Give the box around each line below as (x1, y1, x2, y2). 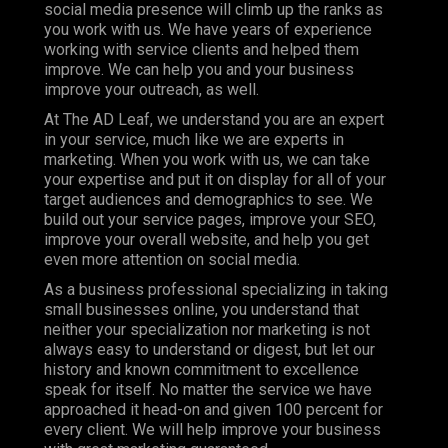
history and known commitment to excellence (44, 359, 359, 379)
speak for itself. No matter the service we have (44, 379, 372, 399)
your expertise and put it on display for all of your (44, 169, 386, 189)
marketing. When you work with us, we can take (44, 149, 370, 169)
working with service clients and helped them (44, 39, 359, 59)
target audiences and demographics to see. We (44, 189, 373, 209)
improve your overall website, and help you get (44, 229, 369, 249)
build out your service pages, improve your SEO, (44, 209, 376, 229)
